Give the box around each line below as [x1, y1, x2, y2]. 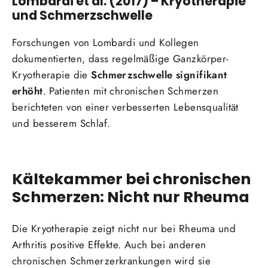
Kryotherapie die [12, 68, 92, 83]
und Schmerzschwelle [12, 6, 153, 24]
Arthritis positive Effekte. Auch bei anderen [12, 237, 206, 252]
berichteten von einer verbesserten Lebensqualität [12, 100, 239, 115]
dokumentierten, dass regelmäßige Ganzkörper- [12, 51, 229, 66]
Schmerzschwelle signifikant [91, 68, 227, 83]
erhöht [12, 84, 43, 99]
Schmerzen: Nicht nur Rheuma [12, 185, 249, 208]
